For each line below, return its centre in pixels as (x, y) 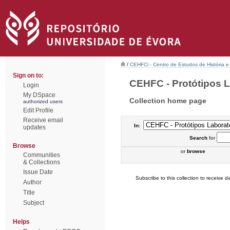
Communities (42, 155)
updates (34, 127)
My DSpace (39, 95)
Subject (34, 203)
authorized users (43, 101)
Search (198, 138)
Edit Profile (38, 110)
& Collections (42, 162)
